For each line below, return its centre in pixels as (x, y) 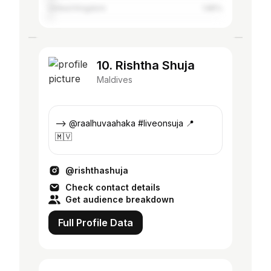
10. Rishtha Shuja (146, 65)
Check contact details (113, 187)
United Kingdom (77, 8)
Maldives (115, 80)
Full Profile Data (96, 223)
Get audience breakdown (120, 199)
